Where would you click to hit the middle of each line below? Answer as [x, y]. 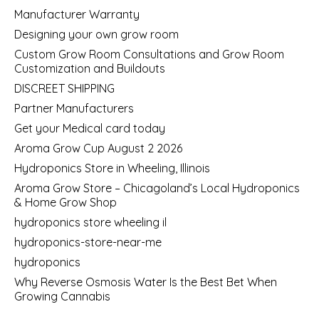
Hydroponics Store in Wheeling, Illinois [112, 168]
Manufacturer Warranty [77, 14]
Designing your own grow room [96, 34]
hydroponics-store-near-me [88, 242]
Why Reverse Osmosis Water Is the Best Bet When [146, 282]
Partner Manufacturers [74, 108]
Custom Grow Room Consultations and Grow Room [149, 54]
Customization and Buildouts [90, 68]
